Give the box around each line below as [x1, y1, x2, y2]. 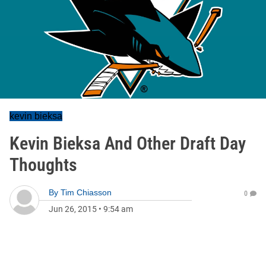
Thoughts [9, 154, 77, 175]
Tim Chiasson [61, 188, 112, 197]
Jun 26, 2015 [49, 204, 97, 214]
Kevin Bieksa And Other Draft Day [9, 133, 246, 154]
